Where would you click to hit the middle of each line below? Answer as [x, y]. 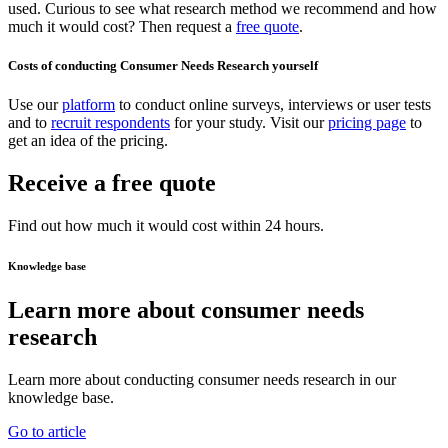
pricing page [367, 123]
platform [88, 105]
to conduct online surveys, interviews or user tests [273, 105]
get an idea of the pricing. [88, 141]
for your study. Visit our [249, 123]
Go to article [47, 431]
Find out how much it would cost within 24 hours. [166, 225]
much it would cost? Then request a [122, 26]
